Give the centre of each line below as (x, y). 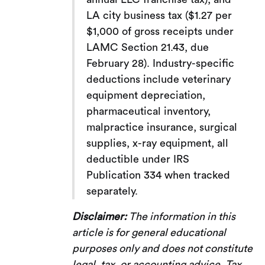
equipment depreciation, (146, 95)
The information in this (181, 216)
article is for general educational (149, 232)
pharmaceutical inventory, (149, 111)
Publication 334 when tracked (159, 175)
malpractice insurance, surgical (162, 127)
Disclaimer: (100, 216)
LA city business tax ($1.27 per (159, 15)
